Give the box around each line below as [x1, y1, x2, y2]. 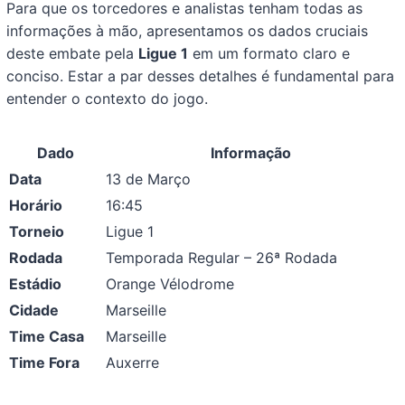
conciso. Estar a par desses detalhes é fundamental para [6, 67, 395, 86]
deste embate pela [6, 44, 139, 63]
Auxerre [106, 353, 160, 372]
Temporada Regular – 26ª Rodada [106, 249, 338, 268]
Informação [210, 144, 291, 163]
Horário [9, 196, 63, 215]
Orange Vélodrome [106, 275, 235, 294]
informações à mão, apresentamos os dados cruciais [6, 22, 369, 41]
